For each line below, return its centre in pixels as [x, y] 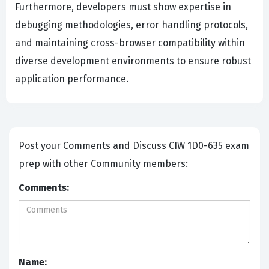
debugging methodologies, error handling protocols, [131, 25]
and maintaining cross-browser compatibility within [130, 43]
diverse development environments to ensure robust [133, 61]
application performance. [72, 79]
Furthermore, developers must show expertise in [123, 7]
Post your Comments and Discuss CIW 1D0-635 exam [94, 146]
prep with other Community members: [104, 164]
